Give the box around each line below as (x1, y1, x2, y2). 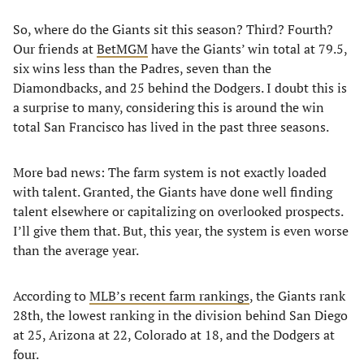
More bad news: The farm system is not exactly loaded (13, 163, 327, 181)
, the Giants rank (249, 287, 345, 305)
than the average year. (13, 241, 139, 259)
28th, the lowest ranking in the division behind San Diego (13, 306, 348, 324)
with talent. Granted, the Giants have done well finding (13, 183, 332, 201)
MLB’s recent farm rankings (89, 287, 249, 305)
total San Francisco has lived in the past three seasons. (13, 118, 329, 136)
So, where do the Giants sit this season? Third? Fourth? (13, 20, 333, 38)
